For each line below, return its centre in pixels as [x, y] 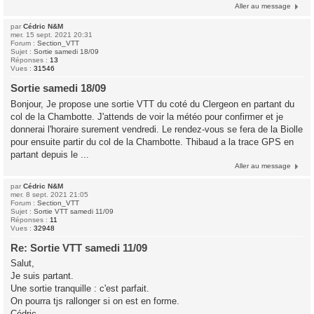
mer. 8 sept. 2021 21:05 [49, 194]
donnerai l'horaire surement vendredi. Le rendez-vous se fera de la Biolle [157, 129]
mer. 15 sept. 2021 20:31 [52, 35]
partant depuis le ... [50, 154]
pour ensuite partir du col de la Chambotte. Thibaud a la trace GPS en [152, 142]
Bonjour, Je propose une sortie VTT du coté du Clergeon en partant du [152, 104]
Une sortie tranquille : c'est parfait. [80, 288]
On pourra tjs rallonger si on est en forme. [95, 301]
